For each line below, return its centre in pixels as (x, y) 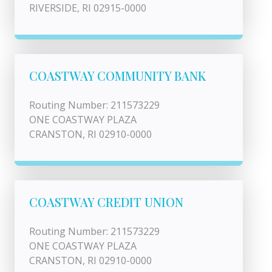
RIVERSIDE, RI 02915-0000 (88, 8)
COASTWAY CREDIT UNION (106, 202)
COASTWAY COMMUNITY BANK (117, 76)
